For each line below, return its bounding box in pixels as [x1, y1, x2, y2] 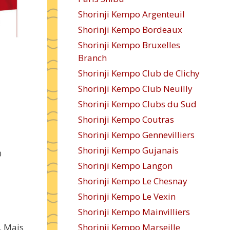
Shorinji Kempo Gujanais [78, 144, 179, 156]
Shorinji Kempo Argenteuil [78, 8, 185, 20]
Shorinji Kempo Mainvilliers [78, 206, 190, 218]
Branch [78, 52, 107, 64]
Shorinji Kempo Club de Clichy [78, 67, 200, 79]
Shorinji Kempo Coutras [78, 113, 174, 125]
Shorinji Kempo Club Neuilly [78, 83, 193, 94]
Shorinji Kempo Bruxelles [78, 39, 180, 51]
